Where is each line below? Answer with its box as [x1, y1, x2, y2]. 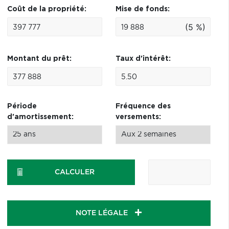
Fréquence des [115, 103, 171, 110]
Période [7, 103, 37, 110]
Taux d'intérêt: [115, 55, 171, 62]
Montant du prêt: [7, 55, 72, 62]
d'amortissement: [7, 113, 74, 121]
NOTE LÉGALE [76, 210, 130, 217]
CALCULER [55, 169, 95, 176]
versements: [115, 113, 161, 121]
